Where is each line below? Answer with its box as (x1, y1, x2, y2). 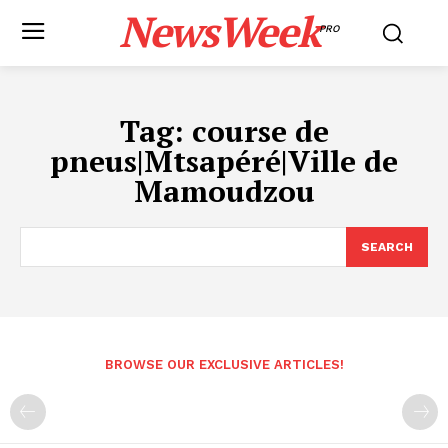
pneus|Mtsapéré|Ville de (50, 141, 398, 181)
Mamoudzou (133, 171, 315, 211)
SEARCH (361, 240, 413, 254)
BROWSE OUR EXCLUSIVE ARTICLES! (104, 357, 344, 372)
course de (191, 111, 329, 151)
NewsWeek (118, 3, 319, 59)
